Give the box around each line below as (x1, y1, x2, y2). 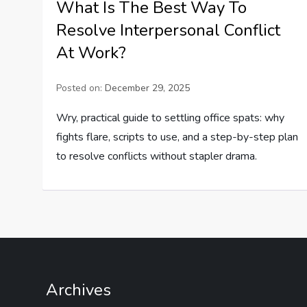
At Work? (56, 42, 127, 64)
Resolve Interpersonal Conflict (56, 19, 281, 41)
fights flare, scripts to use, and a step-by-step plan (56, 130, 299, 145)
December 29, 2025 (105, 82, 191, 95)
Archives (46, 279, 112, 301)
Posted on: (56, 82, 106, 95)
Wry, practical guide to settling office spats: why (56, 110, 285, 125)
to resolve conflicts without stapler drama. (56, 149, 258, 164)
